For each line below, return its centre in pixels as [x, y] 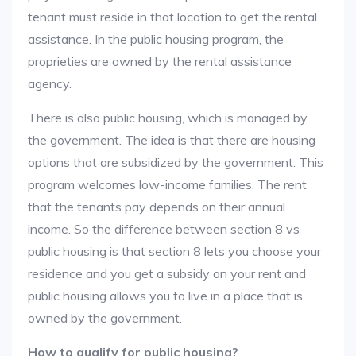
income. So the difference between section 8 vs [164, 229]
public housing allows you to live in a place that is [165, 296]
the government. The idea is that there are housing [172, 140]
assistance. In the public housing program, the [156, 39]
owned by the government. [105, 318]
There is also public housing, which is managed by [168, 118]
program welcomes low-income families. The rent [167, 184]
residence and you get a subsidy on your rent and [167, 273]
